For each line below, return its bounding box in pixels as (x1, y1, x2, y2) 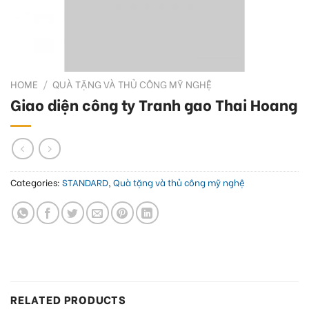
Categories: (10, 176, 62, 189)
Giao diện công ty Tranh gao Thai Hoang (10, 92, 297, 116)
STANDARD (62, 176, 108, 189)
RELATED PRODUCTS (10, 290, 126, 307)
